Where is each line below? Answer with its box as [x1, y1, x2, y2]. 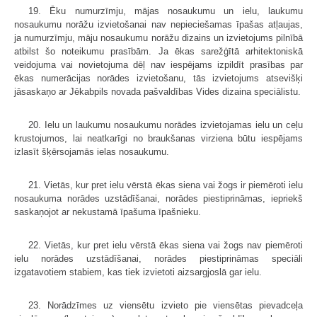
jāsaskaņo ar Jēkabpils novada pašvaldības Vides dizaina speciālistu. [14, 86, 301, 98]
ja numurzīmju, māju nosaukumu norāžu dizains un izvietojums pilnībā [14, 33, 303, 44]
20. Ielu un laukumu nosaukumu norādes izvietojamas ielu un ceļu [28, 120, 303, 131]
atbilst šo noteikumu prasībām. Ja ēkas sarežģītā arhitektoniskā [14, 46, 303, 57]
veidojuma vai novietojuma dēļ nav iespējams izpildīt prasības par [14, 59, 303, 71]
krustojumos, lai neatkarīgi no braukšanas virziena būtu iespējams [14, 133, 303, 144]
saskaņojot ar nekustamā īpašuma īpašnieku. [14, 207, 201, 218]
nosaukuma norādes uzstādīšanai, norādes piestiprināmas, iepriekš [14, 193, 303, 204]
